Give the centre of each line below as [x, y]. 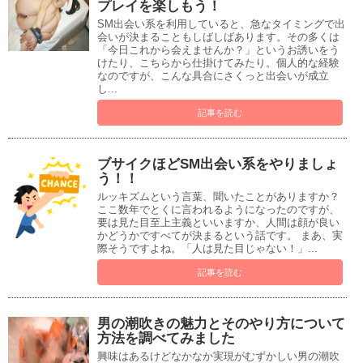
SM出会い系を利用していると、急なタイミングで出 [221, 24]
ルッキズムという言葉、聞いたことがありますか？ [218, 197]
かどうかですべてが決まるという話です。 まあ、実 [220, 236]
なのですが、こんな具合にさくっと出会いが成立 [213, 76]
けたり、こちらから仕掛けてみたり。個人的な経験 [218, 63]
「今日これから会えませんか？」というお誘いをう [218, 50]
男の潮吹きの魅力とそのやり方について [221, 324]
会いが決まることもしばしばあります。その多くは [218, 37]
